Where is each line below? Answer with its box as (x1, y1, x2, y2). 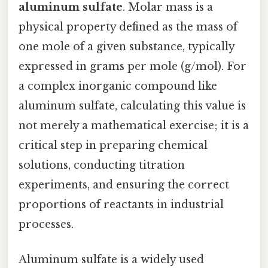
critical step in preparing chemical (19, 138, 208, 152)
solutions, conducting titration (19, 158, 185, 172)
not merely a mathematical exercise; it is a (19, 118, 249, 132)
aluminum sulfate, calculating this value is (19, 99, 246, 112)
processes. (19, 217, 74, 231)
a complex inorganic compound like (19, 79, 217, 93)
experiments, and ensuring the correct (19, 178, 229, 191)
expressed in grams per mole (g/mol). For (19, 59, 246, 73)
